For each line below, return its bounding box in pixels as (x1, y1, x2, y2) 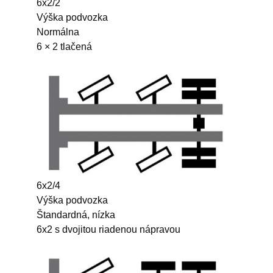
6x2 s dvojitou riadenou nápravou (37, 224, 180, 235)
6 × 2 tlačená (37, 41, 92, 52)
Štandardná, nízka (37, 210, 115, 221)
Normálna (37, 27, 79, 38)
